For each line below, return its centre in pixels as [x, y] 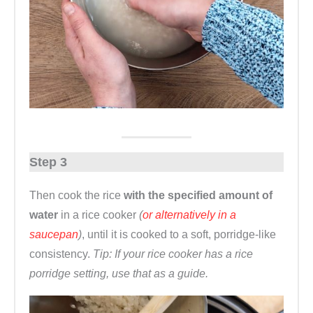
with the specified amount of [197, 195]
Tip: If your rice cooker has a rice [173, 254]
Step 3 [48, 162]
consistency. [61, 254]
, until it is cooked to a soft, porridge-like [179, 234]
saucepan [54, 234]
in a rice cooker [100, 214]
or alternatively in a [189, 214]
